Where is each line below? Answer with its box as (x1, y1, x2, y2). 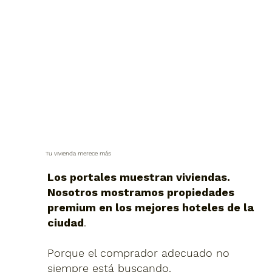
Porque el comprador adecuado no (47, 246, 229, 259)
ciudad (47, 216, 84, 229)
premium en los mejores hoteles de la (47, 200, 254, 214)
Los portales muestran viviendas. (47, 170, 230, 183)
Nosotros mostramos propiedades (47, 185, 234, 199)
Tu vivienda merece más (45, 149, 111, 157)
